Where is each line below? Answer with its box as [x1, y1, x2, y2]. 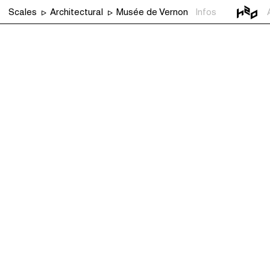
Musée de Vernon [116, 7, 188, 17]
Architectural [50, 7, 103, 17]
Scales [8, 7, 37, 17]
